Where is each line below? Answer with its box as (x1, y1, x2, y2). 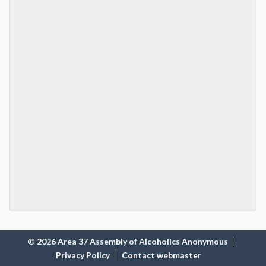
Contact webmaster (121, 250, 201, 260)
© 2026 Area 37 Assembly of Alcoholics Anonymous (28, 236, 228, 246)
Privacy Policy (55, 250, 110, 260)
